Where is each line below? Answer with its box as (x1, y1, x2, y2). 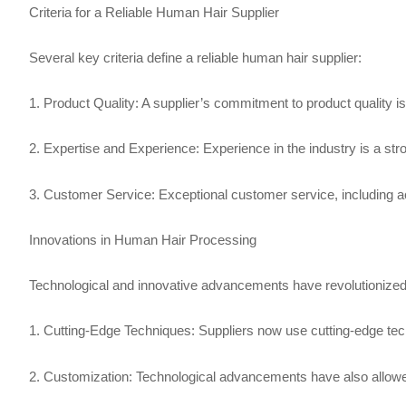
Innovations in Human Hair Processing (29, 231, 256, 247)
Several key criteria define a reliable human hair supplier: (29, 49, 362, 65)
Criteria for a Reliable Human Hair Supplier (29, 4, 279, 20)
